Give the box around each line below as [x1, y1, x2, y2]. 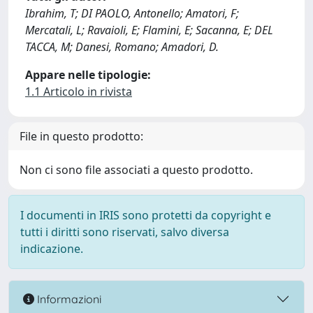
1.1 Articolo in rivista [25, 84, 132, 99]
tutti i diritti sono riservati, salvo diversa [20, 224, 229, 240]
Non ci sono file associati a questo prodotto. [20, 162, 253, 177]
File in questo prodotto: [20, 129, 143, 144]
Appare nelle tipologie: [25, 67, 151, 82]
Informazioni [34, 291, 101, 306]
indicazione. [20, 241, 83, 256]
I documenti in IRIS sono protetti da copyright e [20, 208, 271, 223]
